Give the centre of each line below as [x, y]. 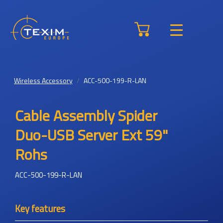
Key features [40, 209]
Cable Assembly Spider [86, 115]
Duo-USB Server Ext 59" [91, 135]
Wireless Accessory [43, 80]
